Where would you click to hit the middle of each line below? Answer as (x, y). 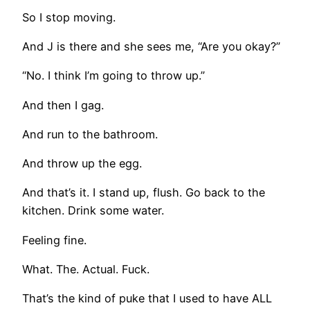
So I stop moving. (69, 17)
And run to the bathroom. (90, 134)
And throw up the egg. (82, 164)
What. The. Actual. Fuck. (86, 269)
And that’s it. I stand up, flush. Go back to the (144, 193)
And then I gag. (63, 105)
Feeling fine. (54, 240)
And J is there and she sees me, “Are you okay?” (151, 46)
